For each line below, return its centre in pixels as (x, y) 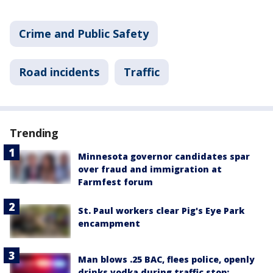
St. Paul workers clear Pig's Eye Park (161, 211)
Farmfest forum (115, 182)
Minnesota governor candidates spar (164, 156)
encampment (109, 223)
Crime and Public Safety (84, 34)
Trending (34, 133)
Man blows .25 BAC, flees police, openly (166, 260)
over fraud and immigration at (150, 169)
